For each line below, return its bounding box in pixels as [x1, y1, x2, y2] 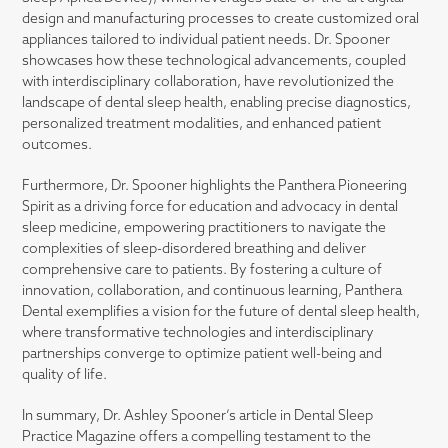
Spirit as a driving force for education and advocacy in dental [22, 200, 399, 216]
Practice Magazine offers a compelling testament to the [22, 430, 372, 446]
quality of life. [22, 368, 108, 384]
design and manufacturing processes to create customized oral [22, 12, 420, 28]
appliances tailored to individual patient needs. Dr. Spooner [22, 33, 391, 49]
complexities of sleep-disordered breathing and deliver [22, 242, 367, 258]
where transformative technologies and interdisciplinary [22, 326, 375, 342]
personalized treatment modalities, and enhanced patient [22, 117, 382, 133]
